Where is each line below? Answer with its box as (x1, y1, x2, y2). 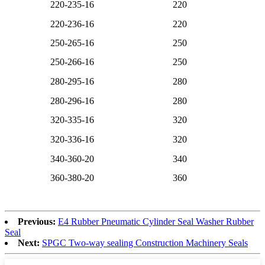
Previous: (18, 216, 56, 227)
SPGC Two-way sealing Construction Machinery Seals (42, 237, 248, 248)
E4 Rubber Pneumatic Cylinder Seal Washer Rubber (58, 216, 254, 227)
